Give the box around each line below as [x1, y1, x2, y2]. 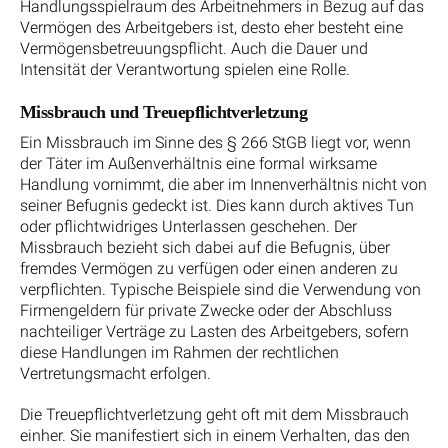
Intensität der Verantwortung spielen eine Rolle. [20, 59, 350, 79]
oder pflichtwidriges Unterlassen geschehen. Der [20, 216, 357, 236]
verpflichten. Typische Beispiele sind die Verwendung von [20, 279, 421, 299]
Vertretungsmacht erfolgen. [20, 363, 211, 383]
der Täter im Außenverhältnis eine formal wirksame [20, 153, 377, 173]
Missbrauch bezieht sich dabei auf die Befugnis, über [20, 237, 390, 257]
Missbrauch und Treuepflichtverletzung [20, 101, 308, 122]
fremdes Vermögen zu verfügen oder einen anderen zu [20, 258, 398, 278]
